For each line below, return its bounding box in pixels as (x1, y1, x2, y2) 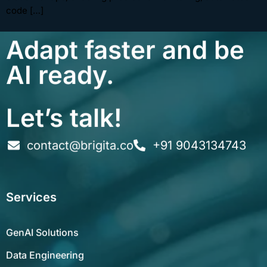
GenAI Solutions (6, 220, 79, 232)
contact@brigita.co (27, 132, 133, 147)
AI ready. (6, 53, 114, 84)
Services (6, 184, 57, 198)
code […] (6, 4, 44, 16)
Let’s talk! (6, 96, 122, 127)
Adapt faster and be (6, 28, 244, 59)
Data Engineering (6, 243, 84, 255)
